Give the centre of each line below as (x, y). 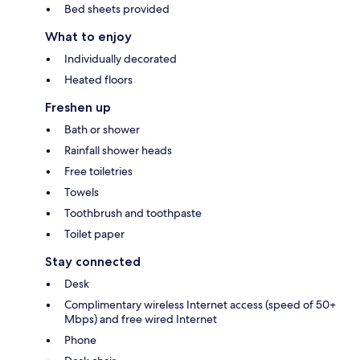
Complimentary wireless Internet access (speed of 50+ (200, 305)
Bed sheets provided (117, 9)
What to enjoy (88, 37)
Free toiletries (98, 172)
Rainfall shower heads (118, 151)
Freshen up (78, 108)
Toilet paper (94, 234)
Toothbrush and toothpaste (133, 213)
